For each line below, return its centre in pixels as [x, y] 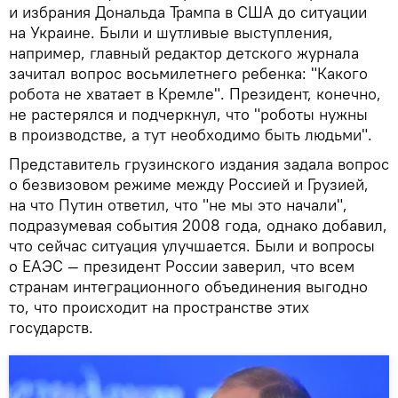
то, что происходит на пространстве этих [159, 306]
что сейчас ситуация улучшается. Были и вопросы [192, 245]
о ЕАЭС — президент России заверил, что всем [182, 266]
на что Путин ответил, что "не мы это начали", [178, 204]
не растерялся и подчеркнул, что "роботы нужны [188, 114]
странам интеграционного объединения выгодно [188, 286]
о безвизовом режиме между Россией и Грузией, [189, 184]
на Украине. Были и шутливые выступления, [171, 32]
